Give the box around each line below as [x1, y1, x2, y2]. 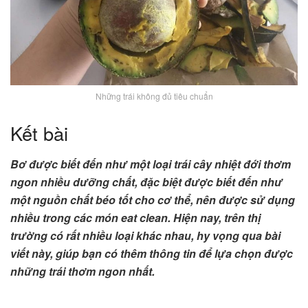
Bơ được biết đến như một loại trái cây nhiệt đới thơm [10, 155, 291, 172]
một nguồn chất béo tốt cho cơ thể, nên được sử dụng [10, 191, 295, 208]
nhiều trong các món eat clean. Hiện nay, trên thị [10, 209, 261, 225]
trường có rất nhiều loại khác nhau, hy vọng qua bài [10, 227, 280, 243]
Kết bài [10, 119, 68, 146]
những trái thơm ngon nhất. [10, 263, 155, 279]
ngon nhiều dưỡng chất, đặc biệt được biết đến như [10, 173, 283, 190]
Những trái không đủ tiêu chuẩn [95, 90, 213, 102]
